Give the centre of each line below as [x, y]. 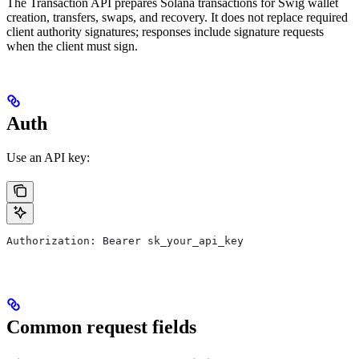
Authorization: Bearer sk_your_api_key [125, 241]
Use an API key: [48, 158]
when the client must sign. [72, 46]
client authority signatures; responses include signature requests [165, 32]
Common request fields [101, 327]
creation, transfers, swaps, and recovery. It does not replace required [177, 18]
